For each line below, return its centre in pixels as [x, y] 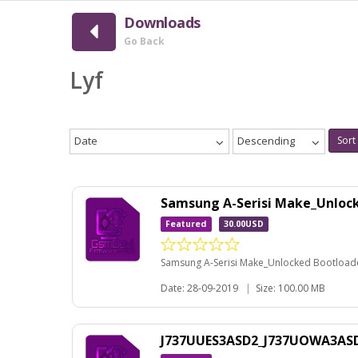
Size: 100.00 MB [290, 288]
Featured [186, 224]
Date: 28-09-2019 [199, 288]
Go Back [144, 41]
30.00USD [243, 224]
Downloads [162, 22]
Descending [266, 141]
